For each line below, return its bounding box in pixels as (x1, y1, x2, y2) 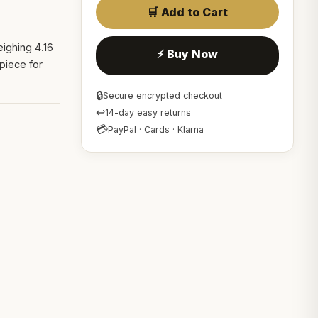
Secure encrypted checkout (103, 89, 223, 101)
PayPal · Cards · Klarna (108, 124, 204, 135)
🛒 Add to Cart (147, 5, 229, 19)
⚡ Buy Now (157, 47, 219, 61)
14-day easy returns (105, 106, 192, 118)
